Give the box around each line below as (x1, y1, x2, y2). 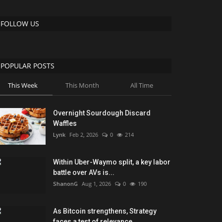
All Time (130, 81, 153, 90)
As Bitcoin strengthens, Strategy (53, 207, 157, 216)
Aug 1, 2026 (82, 180, 111, 188)
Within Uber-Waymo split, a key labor (53, 158, 170, 166)
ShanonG (53, 180, 78, 188)
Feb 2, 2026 (69, 131, 98, 139)
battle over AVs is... (53, 168, 114, 177)
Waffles (53, 119, 77, 128)
